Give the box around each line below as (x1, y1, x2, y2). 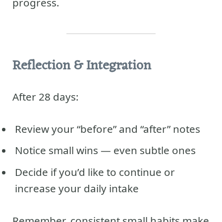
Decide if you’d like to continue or (15, 165, 175, 179)
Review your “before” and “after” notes (15, 122, 200, 136)
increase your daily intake (15, 181, 139, 195)
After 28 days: (12, 90, 79, 104)
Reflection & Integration (12, 54, 151, 78)
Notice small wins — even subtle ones (15, 143, 196, 158)
